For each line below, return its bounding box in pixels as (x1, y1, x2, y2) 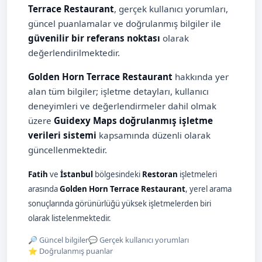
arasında (28, 184, 60, 195)
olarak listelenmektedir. (28, 213, 111, 224)
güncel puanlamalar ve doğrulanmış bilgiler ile (28, 18, 221, 30)
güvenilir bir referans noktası (28, 32, 160, 44)
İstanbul (60, 169, 93, 180)
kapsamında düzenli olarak (96, 129, 211, 142)
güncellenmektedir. (28, 144, 107, 156)
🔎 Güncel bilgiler (28, 235, 88, 246)
